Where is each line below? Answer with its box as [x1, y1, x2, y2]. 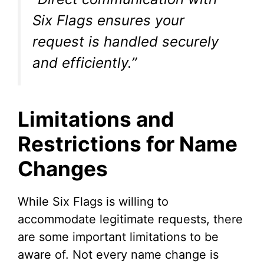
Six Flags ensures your [32, 12, 184, 29]
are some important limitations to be [18, 230, 219, 245]
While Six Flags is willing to [18, 194, 169, 209]
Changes [18, 156, 108, 181]
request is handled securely [32, 33, 219, 51]
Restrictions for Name [18, 131, 237, 157]
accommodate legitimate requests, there [18, 212, 243, 227]
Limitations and [18, 107, 174, 132]
